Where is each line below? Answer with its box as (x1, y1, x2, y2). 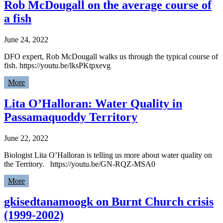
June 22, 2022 (4, 133, 48, 142)
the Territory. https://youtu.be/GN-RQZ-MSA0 (4, 159, 155, 168)
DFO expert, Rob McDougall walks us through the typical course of (4, 52, 218, 61)
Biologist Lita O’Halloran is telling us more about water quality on (4, 150, 212, 159)
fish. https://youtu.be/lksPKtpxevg (4, 61, 111, 70)
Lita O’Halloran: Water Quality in (4, 97, 182, 110)
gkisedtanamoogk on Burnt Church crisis (4, 195, 214, 209)
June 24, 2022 (4, 35, 48, 44)
